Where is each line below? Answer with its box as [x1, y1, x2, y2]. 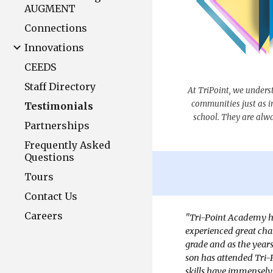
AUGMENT [24, 2, 76, 15]
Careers [24, 210, 63, 222]
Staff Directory [24, 80, 96, 93]
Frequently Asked [24, 139, 110, 151]
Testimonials [24, 100, 93, 112]
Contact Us [24, 190, 77, 202]
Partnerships [24, 119, 90, 132]
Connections [24, 22, 87, 34]
